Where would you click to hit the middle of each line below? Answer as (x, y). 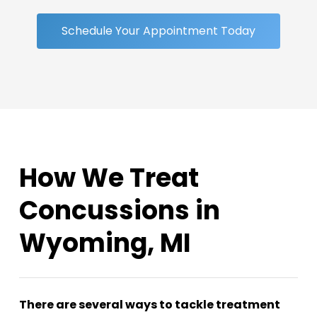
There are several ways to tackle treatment (149, 304)
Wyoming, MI (105, 243)
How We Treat (109, 178)
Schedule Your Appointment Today (158, 30)
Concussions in (119, 210)
